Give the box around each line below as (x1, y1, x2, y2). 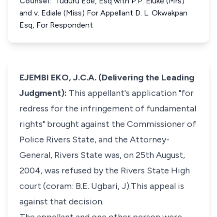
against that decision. (19, 196, 104, 207)
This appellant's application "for (67, 88, 194, 98)
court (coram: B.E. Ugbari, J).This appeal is (19, 181, 184, 191)
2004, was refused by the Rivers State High (19, 165, 190, 176)
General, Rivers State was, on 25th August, (19, 150, 185, 160)
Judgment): (19, 88, 67, 98)
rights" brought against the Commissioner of (19, 119, 196, 129)
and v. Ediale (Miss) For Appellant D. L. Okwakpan (19, 8, 187, 17)
